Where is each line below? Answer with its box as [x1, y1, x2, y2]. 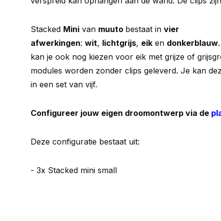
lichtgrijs [102, 38, 136, 48]
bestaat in [125, 24, 164, 34]
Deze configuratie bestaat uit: [31, 137, 140, 147]
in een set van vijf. [31, 79, 100, 89]
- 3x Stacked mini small [31, 165, 117, 175]
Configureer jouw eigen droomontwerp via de [31, 108, 211, 118]
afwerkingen [31, 38, 80, 48]
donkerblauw [167, 38, 218, 48]
